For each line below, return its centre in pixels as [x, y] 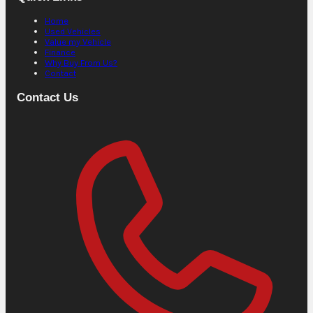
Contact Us [48, 97]
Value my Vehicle [78, 42]
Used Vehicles [73, 31]
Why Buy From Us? [81, 63]
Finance [60, 52]
